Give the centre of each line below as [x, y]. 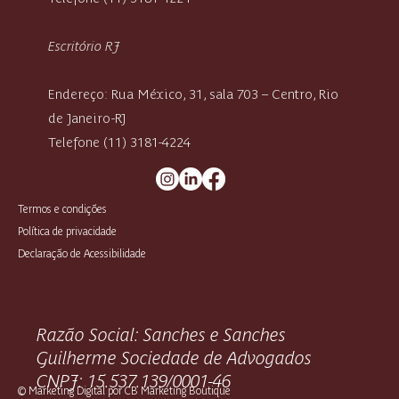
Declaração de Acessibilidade [82, 252]
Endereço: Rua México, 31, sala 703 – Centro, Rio [193, 93]
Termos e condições [63, 208]
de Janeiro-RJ [86, 117]
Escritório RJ [83, 45]
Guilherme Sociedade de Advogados [175, 356]
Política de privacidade [68, 230]
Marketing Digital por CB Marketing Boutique [130, 389]
